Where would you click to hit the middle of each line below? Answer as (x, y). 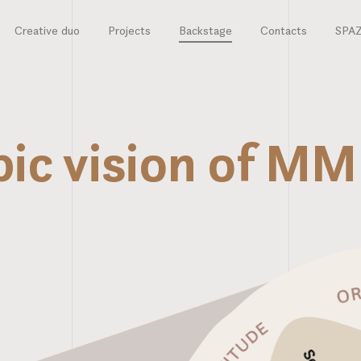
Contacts (283, 30)
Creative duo (47, 30)
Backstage (205, 30)
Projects (129, 30)
